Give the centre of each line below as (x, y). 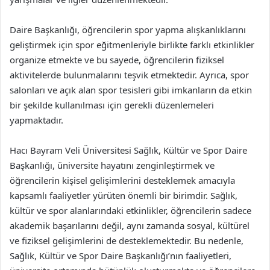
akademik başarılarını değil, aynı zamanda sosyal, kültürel (130, 225)
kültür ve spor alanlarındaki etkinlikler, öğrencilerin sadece (130, 210)
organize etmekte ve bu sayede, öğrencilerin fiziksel (117, 60)
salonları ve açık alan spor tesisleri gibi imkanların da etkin (131, 90)
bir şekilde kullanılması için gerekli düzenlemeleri (112, 105)
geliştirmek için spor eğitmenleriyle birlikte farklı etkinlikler (132, 45)
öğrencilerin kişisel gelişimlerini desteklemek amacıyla (122, 180)
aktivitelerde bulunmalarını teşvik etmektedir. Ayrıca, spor (129, 75)
